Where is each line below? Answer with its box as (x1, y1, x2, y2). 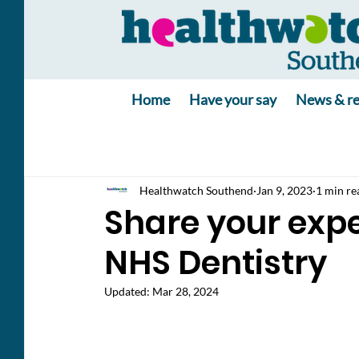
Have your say (189, 91, 277, 108)
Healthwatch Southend (139, 183, 253, 197)
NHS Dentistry (104, 240, 327, 285)
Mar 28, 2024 (152, 284, 219, 298)
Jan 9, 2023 (256, 183, 313, 197)
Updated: (104, 284, 152, 298)
